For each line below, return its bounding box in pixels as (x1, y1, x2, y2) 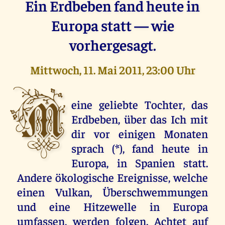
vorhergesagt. (69, 34, 156, 54)
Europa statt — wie (51, 15, 174, 35)
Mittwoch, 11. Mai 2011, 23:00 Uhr (30, 62, 195, 77)
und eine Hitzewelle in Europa (17, 198, 208, 213)
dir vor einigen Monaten (71, 126, 208, 141)
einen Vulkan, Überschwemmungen (17, 184, 208, 199)
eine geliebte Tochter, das (71, 96, 208, 111)
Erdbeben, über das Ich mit (71, 111, 208, 126)
